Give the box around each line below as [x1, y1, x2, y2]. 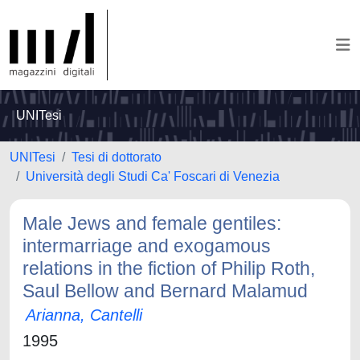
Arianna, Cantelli [26, 306, 142, 324]
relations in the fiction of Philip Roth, [22, 258, 315, 279]
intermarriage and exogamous [22, 235, 271, 256]
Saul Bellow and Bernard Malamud [22, 280, 308, 301]
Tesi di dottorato [72, 150, 162, 164]
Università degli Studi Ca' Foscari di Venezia [26, 170, 280, 183]
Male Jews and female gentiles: [22, 213, 281, 234]
